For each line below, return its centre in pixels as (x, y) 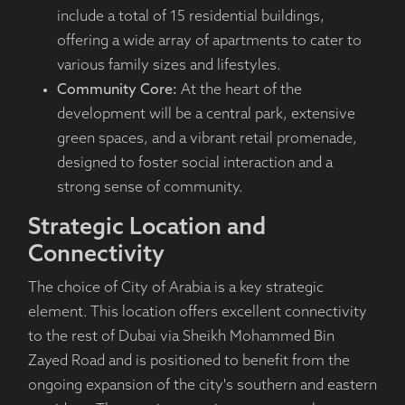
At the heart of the (239, 91)
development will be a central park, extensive (206, 115)
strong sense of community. (150, 188)
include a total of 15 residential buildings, (190, 18)
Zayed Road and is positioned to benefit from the (188, 362)
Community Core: (117, 91)
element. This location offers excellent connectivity (197, 313)
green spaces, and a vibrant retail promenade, (207, 140)
